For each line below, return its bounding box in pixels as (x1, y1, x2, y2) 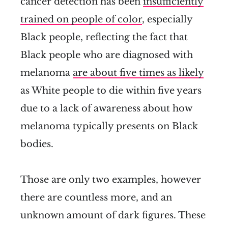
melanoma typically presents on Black (20, 121, 198, 132)
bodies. (20, 138, 53, 150)
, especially (142, 14, 192, 25)
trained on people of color (20, 14, 142, 25)
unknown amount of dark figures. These (20, 210, 206, 221)
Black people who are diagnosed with (20, 49, 193, 61)
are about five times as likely (73, 67, 204, 79)
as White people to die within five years (20, 85, 202, 97)
